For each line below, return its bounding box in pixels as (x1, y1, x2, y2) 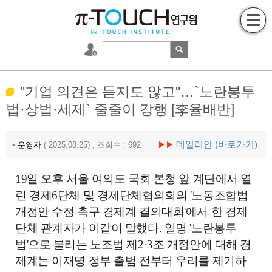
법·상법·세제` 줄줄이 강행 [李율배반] (6, 102, 234, 117)
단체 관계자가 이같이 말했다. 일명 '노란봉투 (15, 222, 237, 234)
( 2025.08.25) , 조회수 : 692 (41, 140, 158, 149)
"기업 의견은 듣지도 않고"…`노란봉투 (20, 84, 255, 100)
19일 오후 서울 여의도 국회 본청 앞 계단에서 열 (15, 172, 252, 185)
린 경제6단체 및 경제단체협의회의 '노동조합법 (15, 189, 248, 202)
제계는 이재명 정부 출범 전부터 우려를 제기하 (15, 254, 246, 267)
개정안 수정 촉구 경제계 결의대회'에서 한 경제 (15, 205, 248, 218)
